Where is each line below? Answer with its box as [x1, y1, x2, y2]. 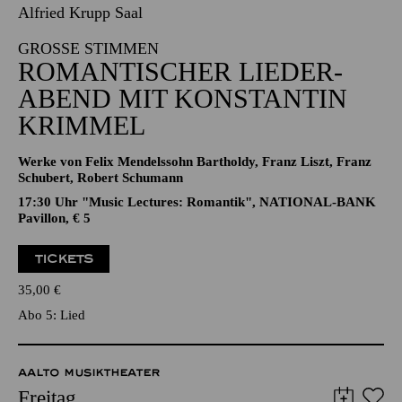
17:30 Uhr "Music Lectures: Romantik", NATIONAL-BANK [18, 249, 376, 264]
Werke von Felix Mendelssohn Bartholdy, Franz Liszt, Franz [18, 209, 371, 223]
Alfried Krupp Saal [18, 58, 143, 76]
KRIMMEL [18, 165, 145, 195]
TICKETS [34, 306, 94, 321]
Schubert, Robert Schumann [18, 225, 183, 240]
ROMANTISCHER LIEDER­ [18, 111, 343, 141]
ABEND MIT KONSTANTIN [18, 138, 347, 168]
